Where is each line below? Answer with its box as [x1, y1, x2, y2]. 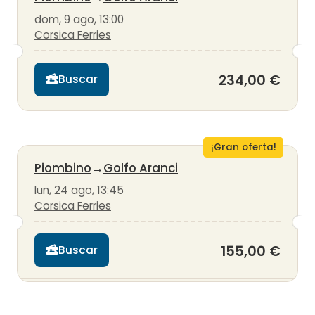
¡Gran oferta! [210, 140, 276, 154]
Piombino [34, 159, 91, 176]
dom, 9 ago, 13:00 [34, 11, 124, 27]
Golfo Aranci [103, 159, 178, 176]
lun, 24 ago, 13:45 [34, 182, 124, 198]
